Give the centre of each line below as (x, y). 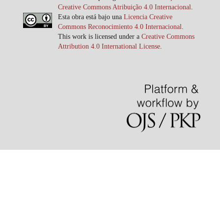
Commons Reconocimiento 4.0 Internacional (120, 27)
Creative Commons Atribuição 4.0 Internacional (124, 7)
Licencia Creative (148, 17)
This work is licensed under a (100, 36)
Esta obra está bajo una (91, 17)
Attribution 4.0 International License (109, 46)
